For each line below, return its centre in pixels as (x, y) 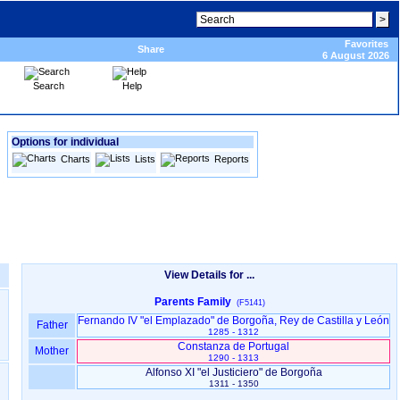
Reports (232, 158)
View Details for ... (209, 275)
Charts (75, 158)
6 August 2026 (356, 55)
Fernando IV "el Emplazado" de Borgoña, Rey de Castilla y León (233, 321)
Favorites (367, 44)
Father (52, 325)
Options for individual (65, 142)
